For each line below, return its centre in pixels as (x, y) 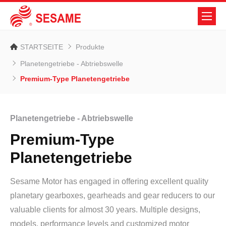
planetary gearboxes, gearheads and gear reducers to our (112, 195)
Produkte (90, 47)
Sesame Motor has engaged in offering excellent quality (109, 181)
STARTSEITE (42, 47)
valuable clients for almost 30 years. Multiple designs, (105, 210)
